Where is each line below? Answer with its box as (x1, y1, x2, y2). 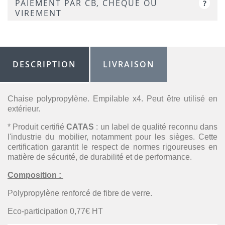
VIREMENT (15, 8, 62, 19)
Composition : (8, 171, 63, 179)
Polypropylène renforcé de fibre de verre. (8, 189, 152, 197)
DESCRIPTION (13, 59, 76, 70)
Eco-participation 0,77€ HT (8, 207, 103, 215)
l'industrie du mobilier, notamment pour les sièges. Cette (8, 133, 217, 141)
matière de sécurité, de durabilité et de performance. (8, 153, 192, 161)
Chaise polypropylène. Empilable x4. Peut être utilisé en (8, 94, 217, 103)
